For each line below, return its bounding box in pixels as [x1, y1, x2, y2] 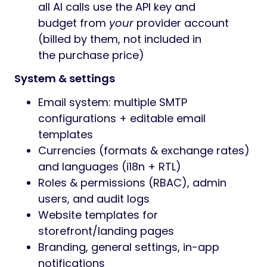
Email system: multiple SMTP [38, 95, 187, 110]
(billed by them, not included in [38, 32, 201, 46]
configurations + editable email [38, 111, 206, 126]
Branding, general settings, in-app [38, 240, 219, 254]
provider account [133, 15, 229, 30]
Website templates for [38, 207, 158, 222]
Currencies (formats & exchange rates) [38, 143, 250, 158]
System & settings [14, 71, 115, 86]
